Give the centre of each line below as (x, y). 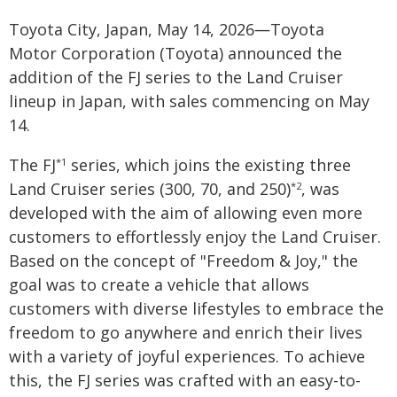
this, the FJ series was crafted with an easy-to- (185, 380)
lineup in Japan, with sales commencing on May (189, 101)
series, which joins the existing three (209, 165)
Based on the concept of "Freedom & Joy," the (183, 261)
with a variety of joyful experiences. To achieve (187, 356)
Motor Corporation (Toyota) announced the (175, 53)
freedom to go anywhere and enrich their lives (186, 332)
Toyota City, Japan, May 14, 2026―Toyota (167, 29)
